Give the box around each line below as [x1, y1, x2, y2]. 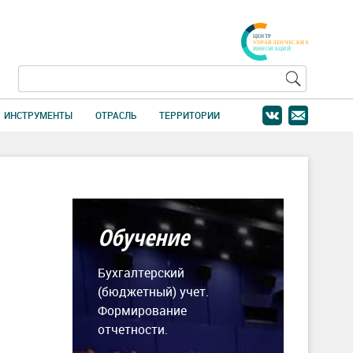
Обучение [98, 221, 189, 252]
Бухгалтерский [98, 263, 184, 281]
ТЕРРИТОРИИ [158, 109, 220, 121]
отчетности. [98, 320, 168, 338]
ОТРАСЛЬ [95, 109, 136, 121]
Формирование [98, 301, 187, 319]
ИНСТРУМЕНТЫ [4, 109, 73, 121]
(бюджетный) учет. [98, 282, 209, 300]
